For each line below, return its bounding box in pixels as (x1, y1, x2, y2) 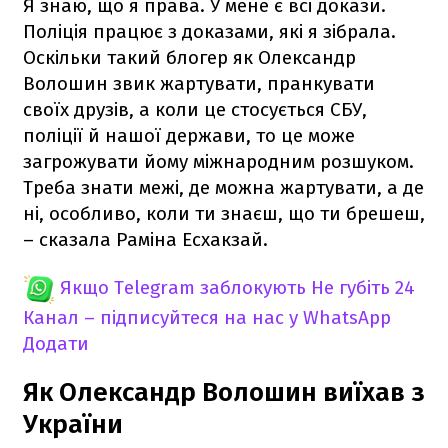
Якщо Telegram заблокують (60, 275, 306, 299)
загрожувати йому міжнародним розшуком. (23, 149, 414, 173)
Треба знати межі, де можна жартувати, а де (23, 175, 424, 199)
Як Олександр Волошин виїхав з (23, 376, 425, 408)
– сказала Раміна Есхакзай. (23, 227, 268, 251)
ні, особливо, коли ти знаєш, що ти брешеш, (23, 201, 425, 225)
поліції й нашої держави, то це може (23, 123, 355, 147)
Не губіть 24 (311, 275, 415, 299)
